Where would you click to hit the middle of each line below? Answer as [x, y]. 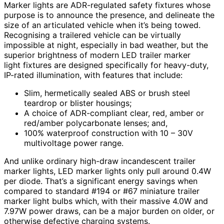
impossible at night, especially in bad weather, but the [106, 45]
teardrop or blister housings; [78, 103]
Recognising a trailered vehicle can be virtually [92, 35]
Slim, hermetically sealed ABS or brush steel [107, 93]
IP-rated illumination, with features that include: [93, 75]
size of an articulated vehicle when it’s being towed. [102, 25]
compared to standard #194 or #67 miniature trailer [102, 191]
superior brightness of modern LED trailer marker [97, 55]
